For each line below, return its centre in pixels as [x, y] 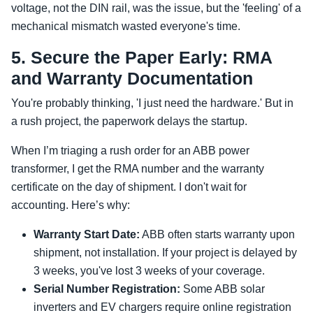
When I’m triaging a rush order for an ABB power [130, 151]
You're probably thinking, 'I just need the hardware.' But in [152, 103]
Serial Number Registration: [107, 289]
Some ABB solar [223, 289]
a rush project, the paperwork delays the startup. [129, 121]
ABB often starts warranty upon [217, 234]
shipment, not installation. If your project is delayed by [165, 253]
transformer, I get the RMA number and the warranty [138, 169]
